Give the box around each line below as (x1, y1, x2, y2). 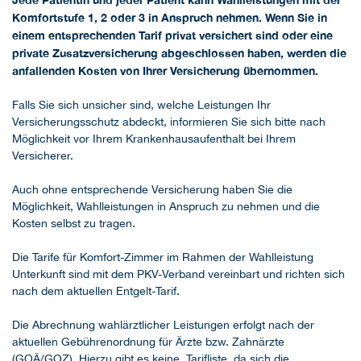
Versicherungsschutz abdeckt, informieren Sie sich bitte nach (12, 115, 326, 129)
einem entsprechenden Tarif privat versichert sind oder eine (12, 28, 333, 43)
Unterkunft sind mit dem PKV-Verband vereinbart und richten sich (12, 268, 345, 281)
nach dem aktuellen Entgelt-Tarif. (12, 284, 180, 298)
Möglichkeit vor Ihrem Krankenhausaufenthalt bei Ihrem (12, 132, 296, 146)
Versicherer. (12, 149, 73, 163)
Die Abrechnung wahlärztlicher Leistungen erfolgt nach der (12, 318, 314, 332)
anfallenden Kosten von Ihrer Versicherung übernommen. (12, 64, 318, 78)
